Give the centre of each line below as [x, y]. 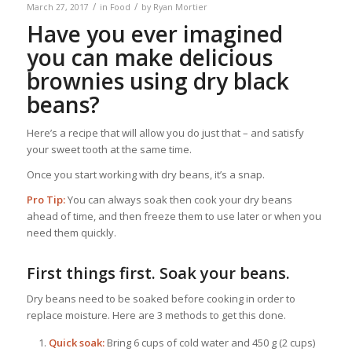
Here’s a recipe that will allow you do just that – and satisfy [165, 132]
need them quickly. [71, 232]
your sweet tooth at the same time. [109, 149]
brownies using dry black [158, 81]
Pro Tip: [46, 199]
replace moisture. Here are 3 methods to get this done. [156, 315]
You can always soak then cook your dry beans [178, 199]
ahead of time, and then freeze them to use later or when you [174, 216]
